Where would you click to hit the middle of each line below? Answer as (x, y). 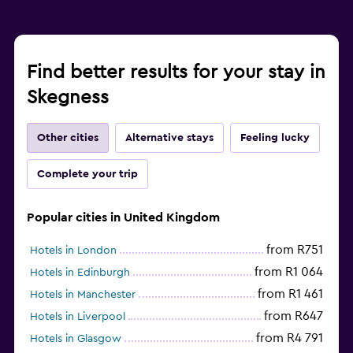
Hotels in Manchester (83, 294)
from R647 (294, 316)
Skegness (68, 97)
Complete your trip (87, 174)
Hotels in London (73, 250)
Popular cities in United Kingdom (123, 217)
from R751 (295, 249)
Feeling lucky (275, 137)
